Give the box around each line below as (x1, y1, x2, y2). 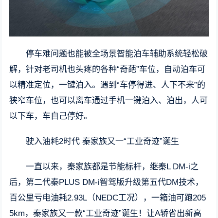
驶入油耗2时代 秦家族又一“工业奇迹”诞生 (26, 137, 180, 146)
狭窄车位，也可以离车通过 (9, 96, 109, 106)
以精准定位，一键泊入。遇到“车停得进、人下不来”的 (9, 80, 206, 90)
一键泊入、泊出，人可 (125, 96, 208, 106)
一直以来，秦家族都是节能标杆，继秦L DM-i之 (26, 162, 199, 172)
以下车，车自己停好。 (9, 111, 92, 121)
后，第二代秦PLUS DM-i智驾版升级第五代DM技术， (9, 178, 204, 187)
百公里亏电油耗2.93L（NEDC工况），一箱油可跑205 (9, 193, 206, 203)
